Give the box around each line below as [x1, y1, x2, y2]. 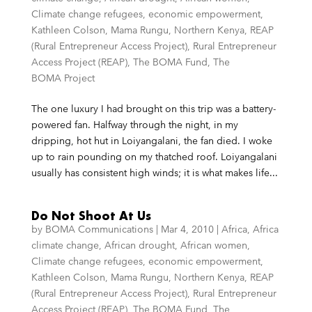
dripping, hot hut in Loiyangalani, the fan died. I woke [31, 134, 272, 147]
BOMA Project [31, 72, 95, 84]
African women [180, 239, 247, 251]
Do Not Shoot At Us [31, 208, 151, 223]
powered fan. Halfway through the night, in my [31, 118, 238, 131]
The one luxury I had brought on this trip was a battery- [31, 102, 276, 115]
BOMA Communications [45, 223, 153, 235]
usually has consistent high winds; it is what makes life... [31, 166, 278, 179]
